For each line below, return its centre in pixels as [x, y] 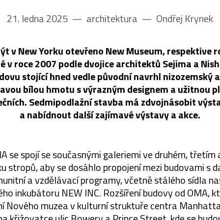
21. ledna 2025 [38, 18]
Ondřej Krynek [184, 18]
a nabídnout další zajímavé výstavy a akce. [110, 114]
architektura [112, 18]
